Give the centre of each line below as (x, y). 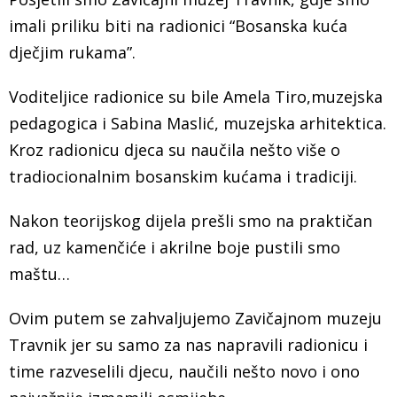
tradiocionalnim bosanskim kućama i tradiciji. (183, 176)
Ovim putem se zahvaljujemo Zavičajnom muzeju (195, 318)
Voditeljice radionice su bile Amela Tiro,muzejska (196, 96)
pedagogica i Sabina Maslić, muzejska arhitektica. (198, 123)
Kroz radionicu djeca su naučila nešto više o (175, 149)
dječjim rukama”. (72, 52)
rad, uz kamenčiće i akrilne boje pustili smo (175, 247)
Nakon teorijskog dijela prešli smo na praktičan (191, 220)
